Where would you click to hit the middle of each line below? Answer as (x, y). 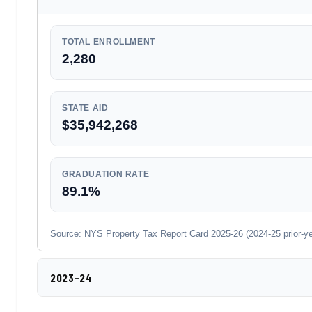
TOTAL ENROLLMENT (109, 42)
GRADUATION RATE (106, 174)
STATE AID (85, 108)
